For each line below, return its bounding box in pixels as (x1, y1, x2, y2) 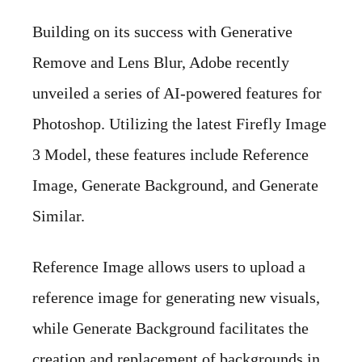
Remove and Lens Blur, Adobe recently (32, 53, 289, 72)
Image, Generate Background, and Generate (32, 176, 318, 195)
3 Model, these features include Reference (32, 145, 309, 164)
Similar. (32, 207, 85, 225)
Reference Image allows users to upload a (32, 258, 305, 276)
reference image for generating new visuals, (32, 288, 320, 307)
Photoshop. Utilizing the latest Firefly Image (32, 115, 326, 133)
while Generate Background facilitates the (32, 319, 309, 338)
